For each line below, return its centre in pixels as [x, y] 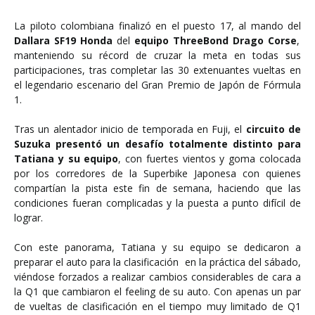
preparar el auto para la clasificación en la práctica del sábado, [157, 262]
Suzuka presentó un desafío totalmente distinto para [157, 144]
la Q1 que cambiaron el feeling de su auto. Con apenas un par [157, 291]
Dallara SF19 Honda [63, 40]
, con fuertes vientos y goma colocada [210, 159]
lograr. [28, 218]
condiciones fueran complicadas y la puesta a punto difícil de [157, 203]
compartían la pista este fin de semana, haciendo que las [157, 188]
